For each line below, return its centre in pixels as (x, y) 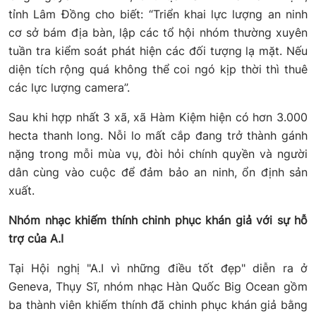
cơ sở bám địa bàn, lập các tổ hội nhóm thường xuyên (158, 33)
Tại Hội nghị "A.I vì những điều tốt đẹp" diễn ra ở (158, 268)
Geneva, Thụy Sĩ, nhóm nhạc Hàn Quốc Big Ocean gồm (158, 287)
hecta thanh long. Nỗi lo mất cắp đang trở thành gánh (158, 136)
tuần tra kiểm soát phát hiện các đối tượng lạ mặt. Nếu (158, 51)
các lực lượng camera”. (69, 88)
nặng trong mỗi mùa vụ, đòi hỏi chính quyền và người (158, 154)
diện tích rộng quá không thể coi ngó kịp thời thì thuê (158, 69)
